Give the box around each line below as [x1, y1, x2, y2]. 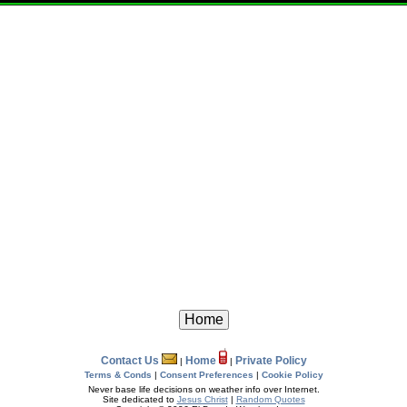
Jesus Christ [176, 394, 228, 404]
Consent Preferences [159, 370, 253, 380]
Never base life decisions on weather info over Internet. [87, 384, 320, 394]
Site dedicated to [102, 394, 177, 404]
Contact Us [100, 354, 162, 367]
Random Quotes [235, 394, 305, 404]
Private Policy [234, 354, 307, 367]
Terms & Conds [84, 370, 152, 380]
